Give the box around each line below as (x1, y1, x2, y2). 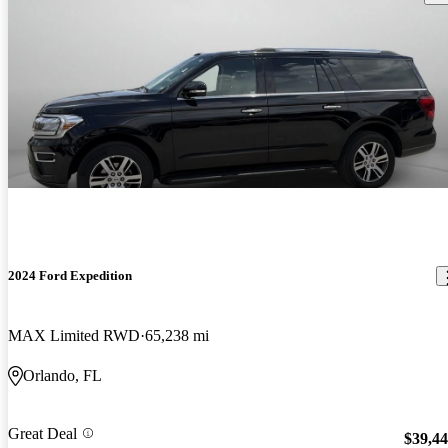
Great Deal (8, 424, 77, 442)
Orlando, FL (23, 366, 102, 384)
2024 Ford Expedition (8, 268, 132, 284)
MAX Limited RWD (8, 326, 140, 344)
